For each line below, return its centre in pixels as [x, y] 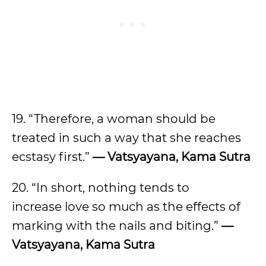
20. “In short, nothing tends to [101, 188]
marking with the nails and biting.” [117, 226]
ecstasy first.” [52, 157]
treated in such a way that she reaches [126, 138]
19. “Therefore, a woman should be [114, 119]
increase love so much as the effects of [126, 207]
